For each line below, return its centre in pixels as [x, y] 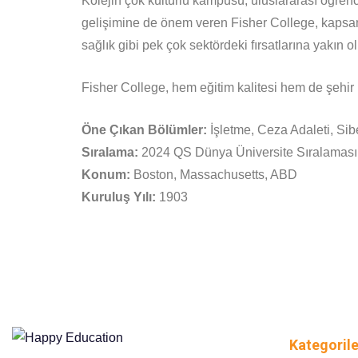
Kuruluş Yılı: [119, 197]
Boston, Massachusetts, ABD [214, 175]
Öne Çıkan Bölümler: [144, 130]
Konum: [106, 175]
